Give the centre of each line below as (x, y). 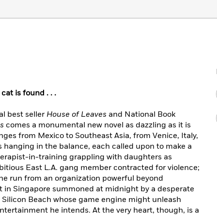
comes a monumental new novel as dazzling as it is (97, 125)
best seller (27, 114)
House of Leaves (77, 114)
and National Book (141, 114)
